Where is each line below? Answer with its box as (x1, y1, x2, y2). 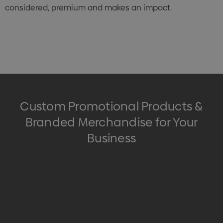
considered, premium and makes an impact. (5, 2, 172, 13)
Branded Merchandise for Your (25, 114, 198, 130)
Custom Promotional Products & (20, 98, 203, 114)
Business (87, 130, 136, 146)
